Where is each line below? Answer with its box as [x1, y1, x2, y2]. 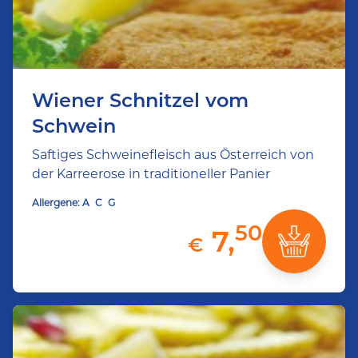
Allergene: [32, 197, 80, 209]
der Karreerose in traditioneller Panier [32, 166, 270, 181]
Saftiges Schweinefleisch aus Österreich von [32, 147, 314, 162]
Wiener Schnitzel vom [32, 89, 249, 112]
